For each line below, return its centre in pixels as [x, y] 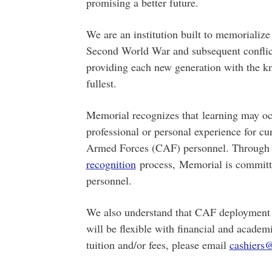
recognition [111, 164]
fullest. [101, 83]
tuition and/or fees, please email [158, 245]
